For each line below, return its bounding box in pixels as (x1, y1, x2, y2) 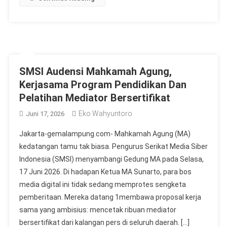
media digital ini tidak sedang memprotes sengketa (19, 180, 186, 188)
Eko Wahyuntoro (78, 109, 132, 118)
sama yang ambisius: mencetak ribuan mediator (19, 205, 176, 214)
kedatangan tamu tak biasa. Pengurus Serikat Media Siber (19, 142, 208, 150)
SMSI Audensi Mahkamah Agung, (19, 65, 172, 78)
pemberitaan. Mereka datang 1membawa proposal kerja (19, 193, 201, 201)
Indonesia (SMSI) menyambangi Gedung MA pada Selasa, (19, 155, 204, 163)
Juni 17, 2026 (25, 109, 64, 118)
